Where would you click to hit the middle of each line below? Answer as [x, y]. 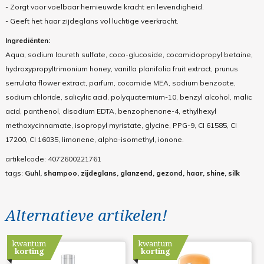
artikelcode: [26, 159]
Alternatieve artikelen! [86, 215]
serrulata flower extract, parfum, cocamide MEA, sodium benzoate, [120, 83]
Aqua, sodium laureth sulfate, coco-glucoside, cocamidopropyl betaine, [129, 55]
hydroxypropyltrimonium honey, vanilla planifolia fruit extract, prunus [121, 69]
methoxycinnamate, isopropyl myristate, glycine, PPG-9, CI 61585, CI [121, 126]
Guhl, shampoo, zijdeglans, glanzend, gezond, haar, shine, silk [132, 173]
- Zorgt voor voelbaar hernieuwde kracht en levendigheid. [104, 7]
